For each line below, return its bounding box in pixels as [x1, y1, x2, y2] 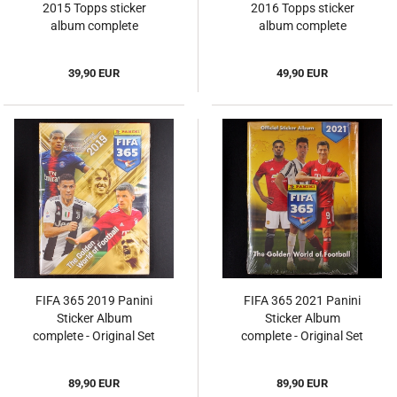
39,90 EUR [68, 66, 120, 81]
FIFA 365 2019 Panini [35, 293, 152, 308]
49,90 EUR [276, 66, 328, 81]
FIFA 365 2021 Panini [244, 293, 361, 308]
